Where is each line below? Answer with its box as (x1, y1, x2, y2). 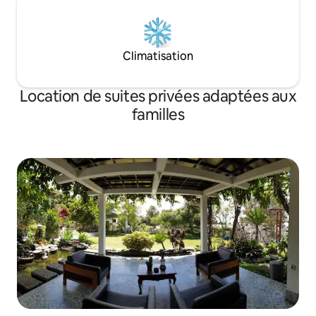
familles (131, 104, 185, 126)
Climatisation (123, 49, 193, 64)
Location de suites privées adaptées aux (19, 86, 297, 107)
